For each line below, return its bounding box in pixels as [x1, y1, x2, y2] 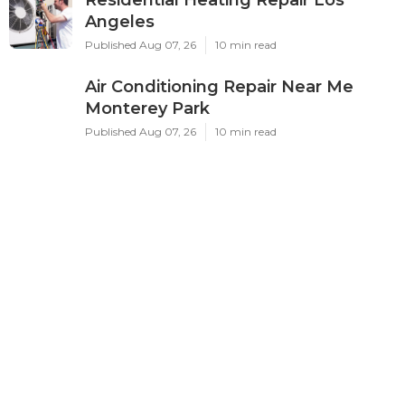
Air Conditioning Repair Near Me [85, 76, 353, 97]
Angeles [85, 11, 155, 32]
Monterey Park [85, 98, 210, 118]
